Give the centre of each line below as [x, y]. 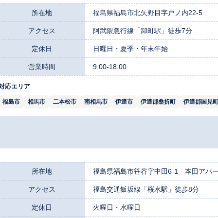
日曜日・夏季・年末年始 [130, 48]
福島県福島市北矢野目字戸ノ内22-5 [148, 12]
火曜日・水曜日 [117, 207]
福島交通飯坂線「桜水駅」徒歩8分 [146, 189]
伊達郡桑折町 [158, 101]
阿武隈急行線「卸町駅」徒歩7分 [143, 30]
